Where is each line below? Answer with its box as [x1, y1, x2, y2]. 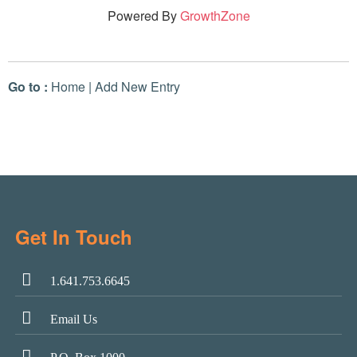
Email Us [49, 312, 97, 326]
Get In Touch [14, 222, 132, 250]
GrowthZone [179, 6, 250, 25]
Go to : [8, 76, 48, 96]
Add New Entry [95, 76, 180, 96]
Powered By [107, 6, 180, 25]
